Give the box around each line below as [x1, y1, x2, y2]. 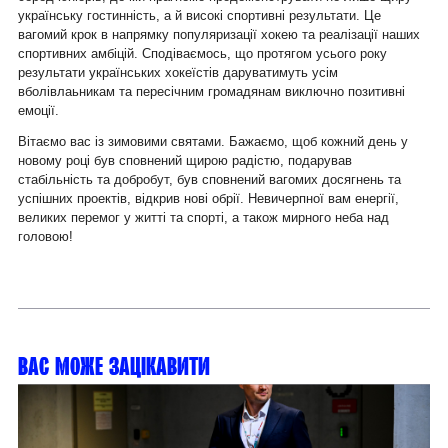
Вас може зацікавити [18, 353, 210, 380]
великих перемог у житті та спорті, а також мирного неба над [18, 210, 389, 226]
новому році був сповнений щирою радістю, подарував [18, 153, 352, 169]
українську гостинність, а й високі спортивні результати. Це [18, 8, 381, 24]
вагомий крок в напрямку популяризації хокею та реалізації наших [18, 27, 420, 43]
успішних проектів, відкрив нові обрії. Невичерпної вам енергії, [18, 191, 399, 207]
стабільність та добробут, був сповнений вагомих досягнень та [18, 172, 401, 188]
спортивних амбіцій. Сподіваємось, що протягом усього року [18, 46, 387, 62]
